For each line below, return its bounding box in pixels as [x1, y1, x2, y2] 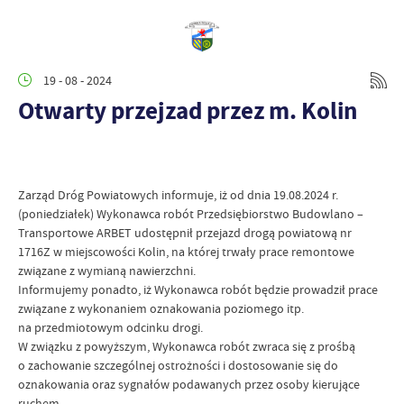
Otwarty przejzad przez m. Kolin [18, 94, 357, 127]
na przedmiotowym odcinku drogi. [18, 319, 203, 335]
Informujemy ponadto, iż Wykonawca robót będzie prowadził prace [18, 281, 378, 298]
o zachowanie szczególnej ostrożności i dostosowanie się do [18, 357, 338, 373]
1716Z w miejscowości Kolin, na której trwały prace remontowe [18, 243, 354, 260]
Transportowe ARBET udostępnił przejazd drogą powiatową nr [18, 225, 352, 241]
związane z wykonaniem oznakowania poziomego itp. [18, 300, 304, 317]
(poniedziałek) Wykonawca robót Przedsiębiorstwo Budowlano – [18, 206, 363, 222]
